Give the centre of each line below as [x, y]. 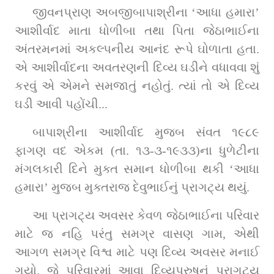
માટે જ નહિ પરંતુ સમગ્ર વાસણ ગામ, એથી [137, 233]
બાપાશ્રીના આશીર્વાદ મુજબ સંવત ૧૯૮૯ [146, 132]
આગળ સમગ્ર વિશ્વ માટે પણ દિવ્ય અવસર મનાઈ [137, 252]
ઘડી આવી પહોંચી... [61, 104]
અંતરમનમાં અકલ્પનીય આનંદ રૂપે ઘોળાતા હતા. [137, 49]
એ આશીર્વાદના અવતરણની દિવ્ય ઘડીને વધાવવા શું [137, 67]
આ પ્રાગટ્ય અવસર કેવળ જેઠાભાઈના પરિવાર [146, 215]
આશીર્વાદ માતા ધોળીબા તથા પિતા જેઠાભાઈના [137, 30]
